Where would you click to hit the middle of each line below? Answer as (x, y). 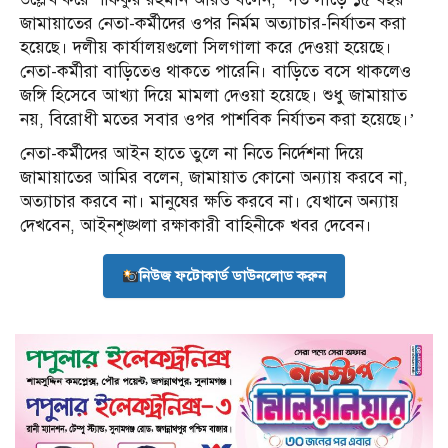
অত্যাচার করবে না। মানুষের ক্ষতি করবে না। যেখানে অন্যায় (209, 202)
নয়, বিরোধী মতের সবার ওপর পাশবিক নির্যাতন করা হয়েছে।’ (217, 120)
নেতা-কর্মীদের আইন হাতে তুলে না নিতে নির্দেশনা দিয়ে (192, 154)
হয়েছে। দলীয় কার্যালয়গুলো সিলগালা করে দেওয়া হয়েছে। (206, 48)
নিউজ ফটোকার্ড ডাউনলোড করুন (233, 276)
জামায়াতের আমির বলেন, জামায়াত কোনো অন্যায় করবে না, (214, 178)
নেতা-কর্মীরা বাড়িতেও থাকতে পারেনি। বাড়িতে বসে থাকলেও (215, 72)
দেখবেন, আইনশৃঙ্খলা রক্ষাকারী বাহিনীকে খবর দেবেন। (196, 226)
